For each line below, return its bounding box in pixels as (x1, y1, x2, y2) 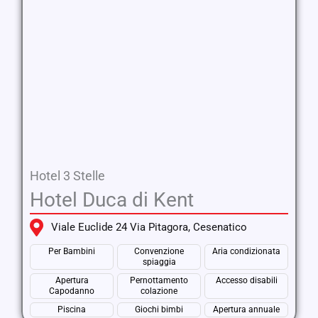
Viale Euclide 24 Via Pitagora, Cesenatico (51, 221, 247, 234)
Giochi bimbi (135, 305, 183, 314)
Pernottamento (130, 275, 188, 285)
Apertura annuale (213, 305, 280, 314)
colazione (141, 286, 177, 296)
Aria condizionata (212, 246, 280, 256)
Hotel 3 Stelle (30, 168, 105, 183)
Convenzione (134, 246, 184, 256)
